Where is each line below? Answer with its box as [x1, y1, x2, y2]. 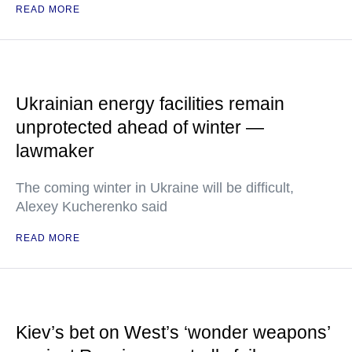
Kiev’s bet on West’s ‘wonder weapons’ [16, 322, 330, 343]
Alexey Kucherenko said [16, 199, 167, 214]
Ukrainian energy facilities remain [16, 93, 284, 114]
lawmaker [16, 141, 94, 161]
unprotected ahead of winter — [16, 117, 264, 137]
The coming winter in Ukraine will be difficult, [16, 180, 294, 196]
